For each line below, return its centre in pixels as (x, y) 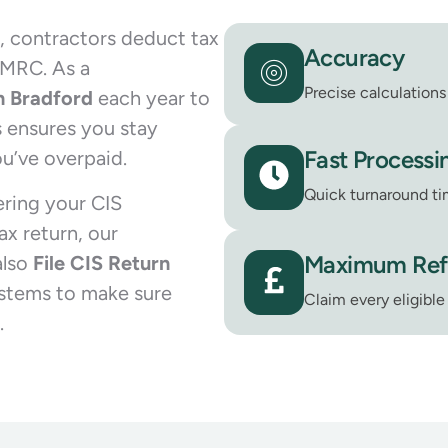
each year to (151, 98)
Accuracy (354, 58)
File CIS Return (101, 262)
